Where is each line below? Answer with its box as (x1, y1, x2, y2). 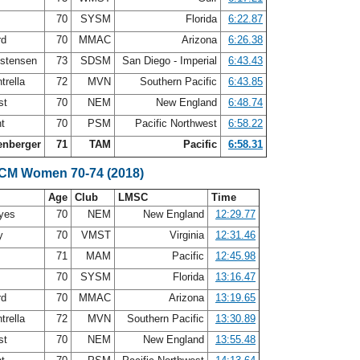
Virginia (166, 229, 207, 241)
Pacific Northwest (132, 117, 220, 129)
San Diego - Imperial (119, 55, 220, 67)
